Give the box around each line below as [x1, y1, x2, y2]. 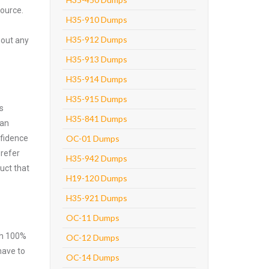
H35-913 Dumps [65, 54, 127, 64]
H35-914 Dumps [65, 74, 127, 84]
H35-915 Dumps [65, 94, 127, 104]
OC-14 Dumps [65, 252, 119, 262]
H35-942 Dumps [65, 153, 127, 163]
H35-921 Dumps [65, 193, 127, 203]
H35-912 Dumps [65, 34, 127, 44]
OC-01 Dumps [65, 133, 119, 144]
